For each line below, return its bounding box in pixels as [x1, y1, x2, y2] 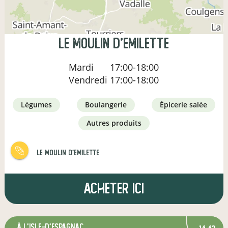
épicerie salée [163, 99, 207, 109]
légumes [25, 99, 52, 109]
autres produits [91, 118, 141, 128]
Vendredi [69, 73, 110, 86]
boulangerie [89, 99, 127, 109]
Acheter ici [83, 180, 145, 196]
